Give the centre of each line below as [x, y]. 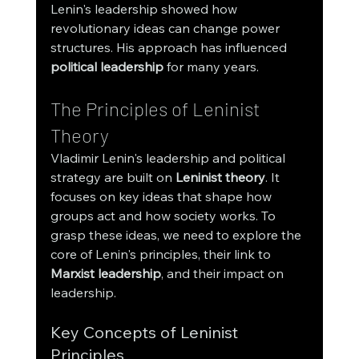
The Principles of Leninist [157, 109]
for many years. [211, 67]
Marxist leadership [105, 274]
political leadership [107, 67]
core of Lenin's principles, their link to [162, 254]
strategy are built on [113, 177]
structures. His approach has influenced [170, 48]
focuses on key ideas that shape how [162, 197]
